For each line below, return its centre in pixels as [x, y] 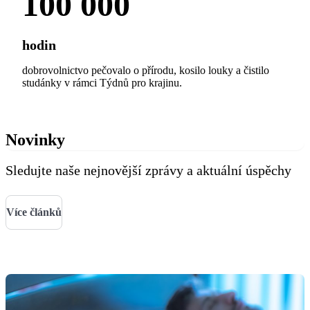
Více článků [34, 212]
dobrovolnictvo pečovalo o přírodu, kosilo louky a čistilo [146, 70]
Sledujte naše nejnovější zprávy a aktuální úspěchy [148, 171]
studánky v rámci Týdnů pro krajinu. [102, 82]
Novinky [35, 139]
